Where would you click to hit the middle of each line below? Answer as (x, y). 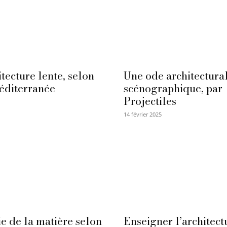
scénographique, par (173, 88)
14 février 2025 (143, 115)
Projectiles (150, 101)
